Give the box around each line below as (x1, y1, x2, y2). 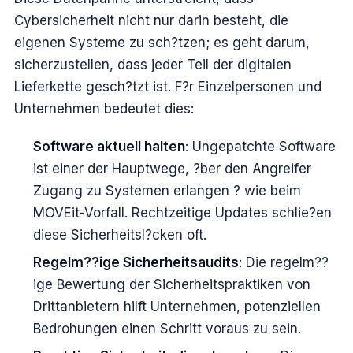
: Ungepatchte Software (184, 139, 336, 155)
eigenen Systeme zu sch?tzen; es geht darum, (14, 34, 310, 50)
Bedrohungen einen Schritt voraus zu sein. (32, 320, 301, 336)
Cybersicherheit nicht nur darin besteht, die (14, 12, 288, 28)
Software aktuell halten (32, 139, 185, 155)
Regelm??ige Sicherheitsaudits (32, 254, 239, 270)
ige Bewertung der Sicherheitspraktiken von (32, 276, 310, 292)
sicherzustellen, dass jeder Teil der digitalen (14, 56, 292, 72)
